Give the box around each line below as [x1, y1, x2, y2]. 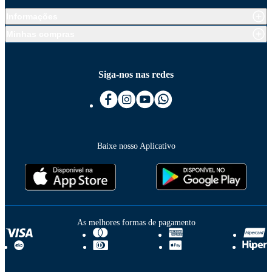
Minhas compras [6, 29, 75, 39]
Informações [6, 12, 58, 22]
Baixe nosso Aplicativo [97, 141, 175, 151]
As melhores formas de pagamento [76, 218, 195, 228]
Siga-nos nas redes [98, 69, 174, 80]
